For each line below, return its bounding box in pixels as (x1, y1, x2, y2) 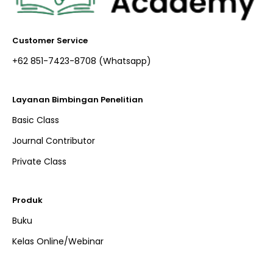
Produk (12, 194, 43, 207)
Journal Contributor (12, 135, 95, 147)
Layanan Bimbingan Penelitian (12, 94, 143, 106)
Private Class (12, 155, 66, 168)
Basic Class (12, 114, 59, 127)
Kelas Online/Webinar (12, 235, 104, 248)
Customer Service (12, 35, 88, 47)
